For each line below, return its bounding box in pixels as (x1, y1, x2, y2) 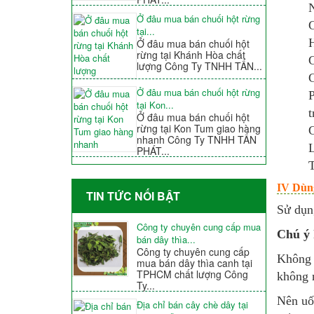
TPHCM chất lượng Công (136, 267, 248, 282)
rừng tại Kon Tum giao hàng (136, 121, 261, 136)
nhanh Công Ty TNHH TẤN (136, 132, 257, 147)
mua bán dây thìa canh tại (136, 256, 252, 271)
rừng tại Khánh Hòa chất (136, 48, 245, 62)
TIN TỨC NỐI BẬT (86, 188, 180, 205)
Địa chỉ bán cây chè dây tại (136, 298, 248, 312)
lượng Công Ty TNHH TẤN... (136, 59, 262, 74)
